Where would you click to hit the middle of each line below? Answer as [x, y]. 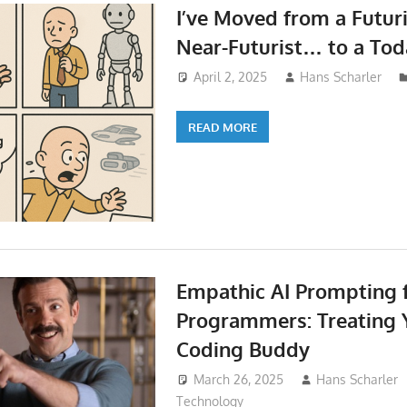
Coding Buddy [243, 348]
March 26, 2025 [238, 380]
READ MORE [222, 127]
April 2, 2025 [230, 77]
